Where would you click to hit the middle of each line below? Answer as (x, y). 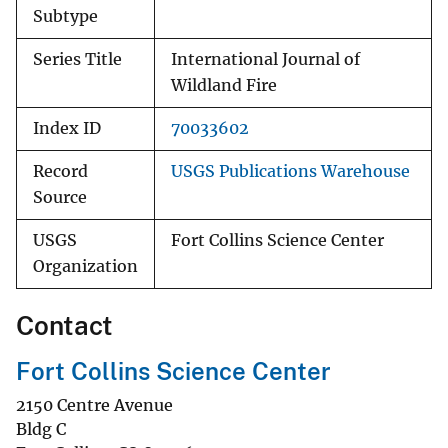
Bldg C (41, 428)
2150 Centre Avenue (94, 404)
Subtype (65, 17)
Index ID (67, 129)
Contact (64, 326)
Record (60, 172)
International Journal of (265, 60)
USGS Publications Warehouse (290, 172)
